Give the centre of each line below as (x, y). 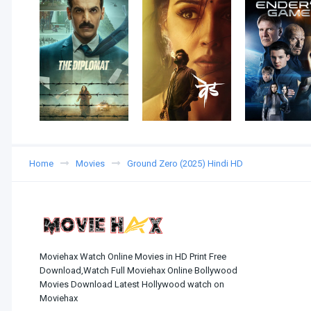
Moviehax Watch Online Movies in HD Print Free (133, 257)
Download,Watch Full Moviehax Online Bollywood (138, 271)
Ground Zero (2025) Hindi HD (185, 163)
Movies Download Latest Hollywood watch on (132, 285)
